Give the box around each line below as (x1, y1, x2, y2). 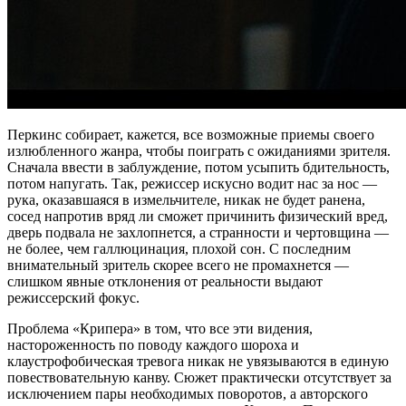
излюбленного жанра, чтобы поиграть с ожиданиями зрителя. (7, 142, 391, 159)
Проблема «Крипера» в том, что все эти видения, (7, 320, 313, 336)
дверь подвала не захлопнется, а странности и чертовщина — (7, 224, 389, 240)
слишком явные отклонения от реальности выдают (7, 273, 323, 289)
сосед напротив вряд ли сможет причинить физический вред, (7, 208, 388, 224)
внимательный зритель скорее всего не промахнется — (7, 256, 349, 273)
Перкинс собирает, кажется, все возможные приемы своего (7, 126, 374, 142)
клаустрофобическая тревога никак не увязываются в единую (7, 353, 389, 369)
